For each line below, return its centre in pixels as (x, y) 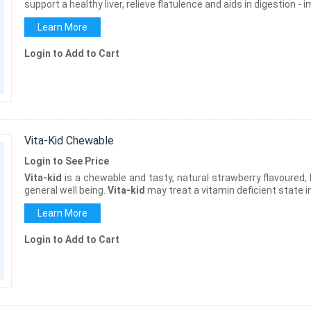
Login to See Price (66, 161)
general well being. (66, 191)
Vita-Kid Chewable (69, 141)
